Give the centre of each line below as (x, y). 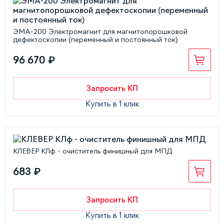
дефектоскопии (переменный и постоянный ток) (95, 39)
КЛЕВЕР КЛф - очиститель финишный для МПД (92, 151)
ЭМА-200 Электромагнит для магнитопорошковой (100, 31)
